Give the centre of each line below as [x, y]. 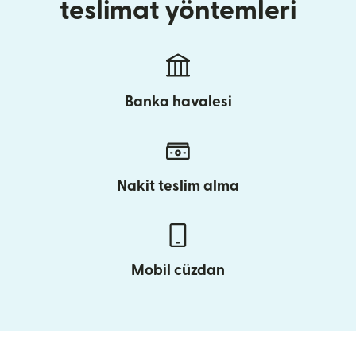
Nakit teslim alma [178, 186]
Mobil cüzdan [178, 270]
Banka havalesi [178, 102]
